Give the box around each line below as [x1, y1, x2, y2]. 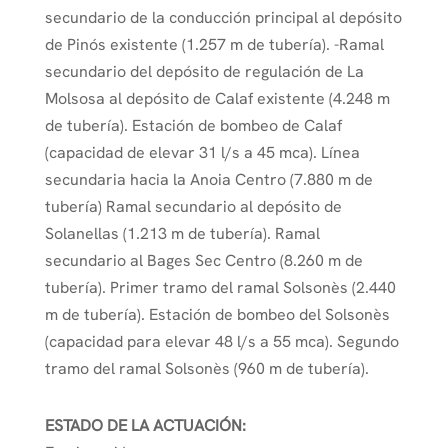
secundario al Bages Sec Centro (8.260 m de [44, 250, 363, 272]
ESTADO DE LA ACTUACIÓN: [44, 415, 246, 437]
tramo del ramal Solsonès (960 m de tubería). [44, 358, 369, 380]
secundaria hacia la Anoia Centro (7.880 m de [44, 169, 373, 191]
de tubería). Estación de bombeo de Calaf [44, 115, 342, 137]
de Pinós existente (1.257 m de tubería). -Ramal [44, 34, 384, 56]
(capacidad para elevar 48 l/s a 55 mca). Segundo [44, 331, 399, 353]
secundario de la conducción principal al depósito [44, 7, 402, 29]
